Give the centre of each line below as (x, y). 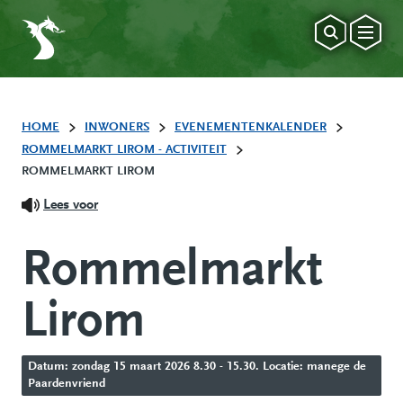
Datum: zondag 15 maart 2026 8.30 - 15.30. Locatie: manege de (197, 367)
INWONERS (117, 128)
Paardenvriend (66, 384)
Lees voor (71, 205)
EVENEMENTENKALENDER (251, 128)
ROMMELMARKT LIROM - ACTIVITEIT (124, 150)
